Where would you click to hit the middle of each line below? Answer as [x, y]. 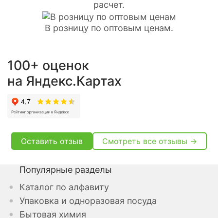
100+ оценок [48, 65]
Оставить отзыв [52, 141]
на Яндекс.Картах [64, 81]
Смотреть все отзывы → [150, 141]
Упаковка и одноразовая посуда [88, 200]
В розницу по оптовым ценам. [109, 28]
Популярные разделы [66, 169]
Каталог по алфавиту [64, 187]
